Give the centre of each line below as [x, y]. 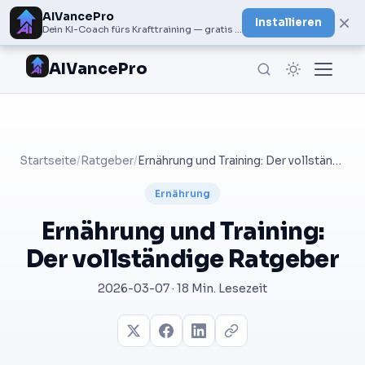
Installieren [288, 22]
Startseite [48, 161]
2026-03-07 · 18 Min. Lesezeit [182, 288]
